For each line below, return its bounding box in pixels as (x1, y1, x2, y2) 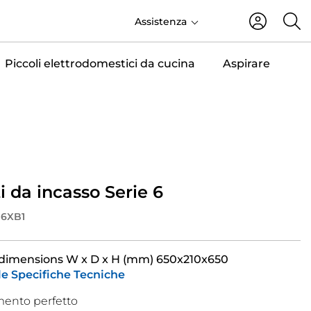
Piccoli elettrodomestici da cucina (4, 57, 195, 70)
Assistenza (135, 15, 187, 28)
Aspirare (222, 57, 270, 70)
